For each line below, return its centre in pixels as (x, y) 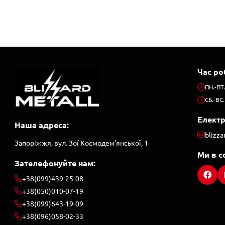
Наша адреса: (42, 125)
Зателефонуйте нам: (55, 163)
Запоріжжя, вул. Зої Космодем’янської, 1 (81, 143)
